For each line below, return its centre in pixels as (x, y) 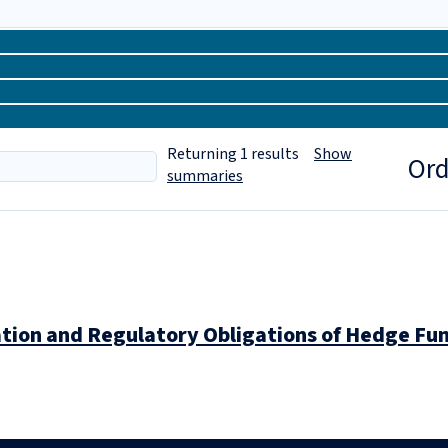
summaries (205, 176)
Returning (202, 154)
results (281, 154)
